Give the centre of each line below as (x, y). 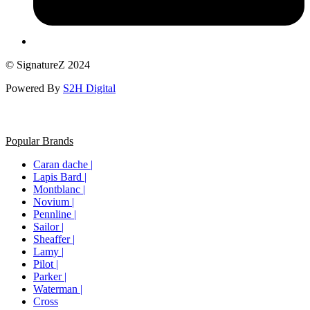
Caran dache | (63, 164)
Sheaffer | (54, 239)
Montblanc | (59, 189)
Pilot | (46, 264)
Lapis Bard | (60, 176)
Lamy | (48, 251)
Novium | (54, 201)
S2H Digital (89, 88)
